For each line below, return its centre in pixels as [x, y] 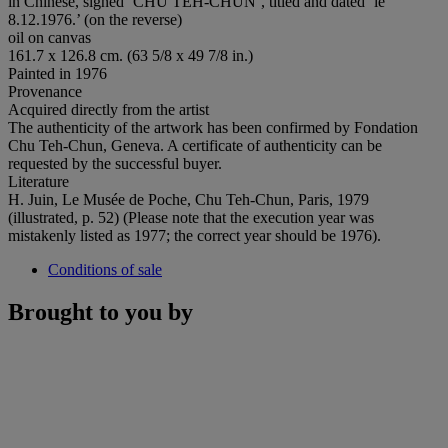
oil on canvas [49, 37]
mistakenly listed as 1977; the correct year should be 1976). [194, 235]
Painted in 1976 [57, 73]
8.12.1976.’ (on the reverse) [95, 19]
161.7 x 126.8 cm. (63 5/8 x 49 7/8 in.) [130, 55]
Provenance [45, 91]
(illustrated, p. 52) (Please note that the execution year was [191, 217]
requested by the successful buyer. [115, 163]
